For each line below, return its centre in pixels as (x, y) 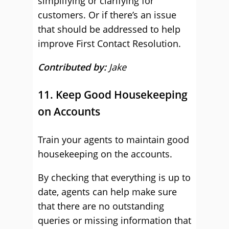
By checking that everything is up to (114, 177)
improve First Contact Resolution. (109, 43)
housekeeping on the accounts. (105, 154)
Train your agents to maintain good (113, 140)
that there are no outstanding (101, 206)
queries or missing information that (114, 220)
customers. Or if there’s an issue (107, 15)
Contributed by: (73, 67)
